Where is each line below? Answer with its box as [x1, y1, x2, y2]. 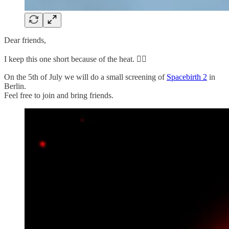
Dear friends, [4, 35, 46, 44]
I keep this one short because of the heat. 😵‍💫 [4, 54, 147, 63]
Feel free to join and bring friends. [4, 90, 113, 100]
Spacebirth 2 [167, 72, 207, 81]
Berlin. [4, 81, 26, 90]
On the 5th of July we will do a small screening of [4, 72, 167, 81]
